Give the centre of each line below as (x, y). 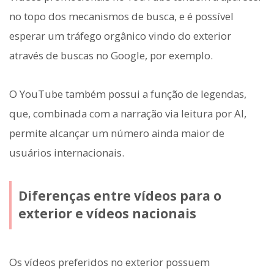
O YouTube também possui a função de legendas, (128, 94)
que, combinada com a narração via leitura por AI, (128, 113)
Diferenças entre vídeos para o (120, 196)
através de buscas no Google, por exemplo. (111, 56)
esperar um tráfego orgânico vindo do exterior (120, 36)
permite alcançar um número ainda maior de (117, 133)
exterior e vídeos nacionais (107, 214)
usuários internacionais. (67, 152)
